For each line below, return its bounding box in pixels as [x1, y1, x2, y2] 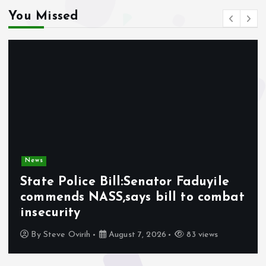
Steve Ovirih [43, 230, 91, 240]
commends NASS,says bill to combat [20, 191, 245, 204]
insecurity [20, 206, 81, 219]
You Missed [8, 10, 78, 23]
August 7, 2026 [106, 230, 166, 240]
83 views [184, 230, 218, 240]
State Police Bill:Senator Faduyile [20, 175, 229, 188]
